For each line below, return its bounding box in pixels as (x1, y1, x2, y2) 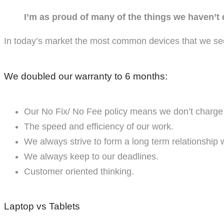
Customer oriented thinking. (24, 166, 134, 176)
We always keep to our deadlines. (24, 151, 158, 161)
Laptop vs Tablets (4, 201, 80, 212)
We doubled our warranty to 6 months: (4, 70, 167, 81)
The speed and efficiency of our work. (24, 121, 173, 131)
